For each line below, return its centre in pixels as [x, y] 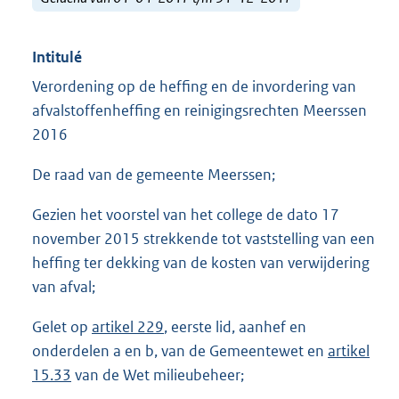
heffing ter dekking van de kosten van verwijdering [201, 263]
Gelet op [62, 327]
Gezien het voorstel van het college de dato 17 [186, 215]
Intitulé [57, 57]
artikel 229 [128, 327]
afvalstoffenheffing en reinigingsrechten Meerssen [199, 111]
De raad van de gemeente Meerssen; [154, 175]
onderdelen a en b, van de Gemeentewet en [180, 351]
